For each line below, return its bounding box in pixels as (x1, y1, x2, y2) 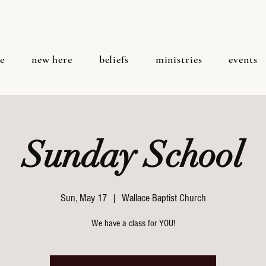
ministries (155, 53, 202, 66)
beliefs (99, 53, 129, 66)
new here (31, 53, 72, 66)
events (229, 53, 258, 66)
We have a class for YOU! (91, 218, 175, 229)
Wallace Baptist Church (121, 192, 206, 204)
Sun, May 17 (60, 192, 107, 204)
